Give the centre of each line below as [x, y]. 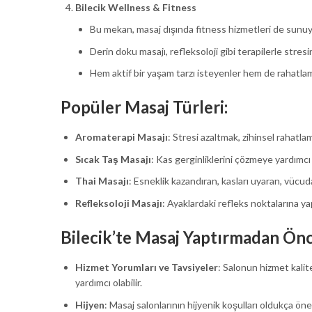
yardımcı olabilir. [109, 283]
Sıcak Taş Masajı [113, 159]
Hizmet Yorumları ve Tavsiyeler [147, 267]
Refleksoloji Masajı [119, 203]
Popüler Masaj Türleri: [144, 107]
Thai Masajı [102, 181]
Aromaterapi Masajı [122, 137]
